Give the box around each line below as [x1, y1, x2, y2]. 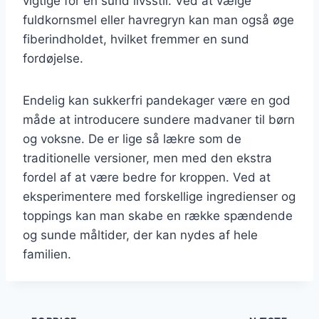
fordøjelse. [23, 51, 83, 66]
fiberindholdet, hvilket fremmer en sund [23, 31, 249, 46]
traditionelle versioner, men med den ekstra [23, 150, 272, 165]
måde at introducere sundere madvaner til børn [23, 112, 295, 127]
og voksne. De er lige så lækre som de [23, 131, 241, 146]
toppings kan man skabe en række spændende [23, 208, 293, 223]
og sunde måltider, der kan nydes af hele [23, 227, 258, 242]
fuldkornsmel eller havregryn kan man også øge [23, 12, 294, 27]
